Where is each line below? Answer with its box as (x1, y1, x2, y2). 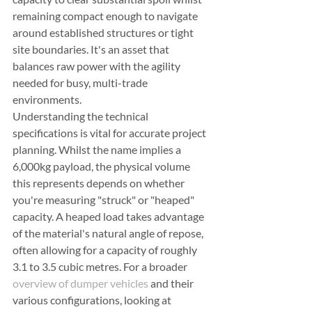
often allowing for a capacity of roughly (13, 243, 199, 256)
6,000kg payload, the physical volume (13, 159, 192, 173)
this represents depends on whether (13, 176, 187, 189)
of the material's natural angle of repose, (13, 226, 205, 240)
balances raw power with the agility (13, 59, 182, 72)
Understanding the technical (13, 109, 150, 123)
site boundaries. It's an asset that (13, 42, 171, 56)
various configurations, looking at (13, 293, 173, 306)
